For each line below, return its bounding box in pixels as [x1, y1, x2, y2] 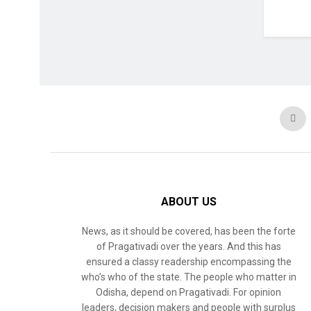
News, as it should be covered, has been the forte [81, 225, 296, 237]
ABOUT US [160, 194, 217, 208]
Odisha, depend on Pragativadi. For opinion [96, 286, 281, 298]
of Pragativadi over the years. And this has [96, 240, 281, 252]
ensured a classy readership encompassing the [85, 255, 292, 267]
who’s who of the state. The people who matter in [81, 271, 296, 283]
